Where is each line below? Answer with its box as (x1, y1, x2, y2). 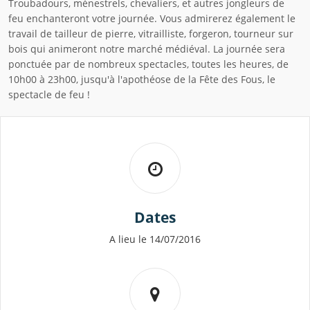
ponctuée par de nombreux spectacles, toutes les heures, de (8, 57, 289, 71)
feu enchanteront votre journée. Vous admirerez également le (8, 12, 295, 26)
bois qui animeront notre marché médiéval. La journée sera (8, 42, 285, 56)
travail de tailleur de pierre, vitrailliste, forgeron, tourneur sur (8, 27, 293, 41)
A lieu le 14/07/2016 (109, 232, 201, 246)
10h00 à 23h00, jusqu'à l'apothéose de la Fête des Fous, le (8, 73, 275, 86)
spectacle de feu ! (8, 88, 90, 102)
